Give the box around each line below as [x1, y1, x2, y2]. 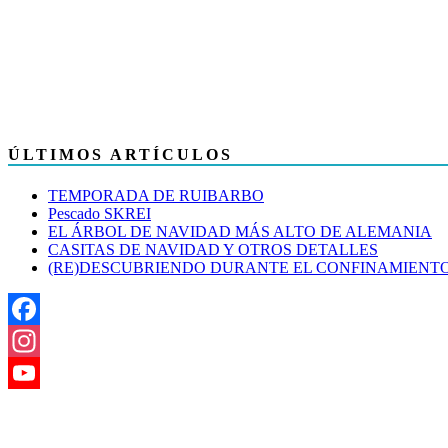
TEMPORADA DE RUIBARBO [48, 187, 264, 205]
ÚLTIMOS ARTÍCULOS [8, 145, 233, 163]
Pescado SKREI [48, 205, 151, 223]
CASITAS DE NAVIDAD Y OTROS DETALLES [48, 241, 378, 259]
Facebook [8, 332, 70, 350]
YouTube [8, 396, 66, 414]
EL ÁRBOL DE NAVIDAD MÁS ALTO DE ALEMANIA [48, 223, 432, 241]
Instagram [8, 364, 70, 382]
